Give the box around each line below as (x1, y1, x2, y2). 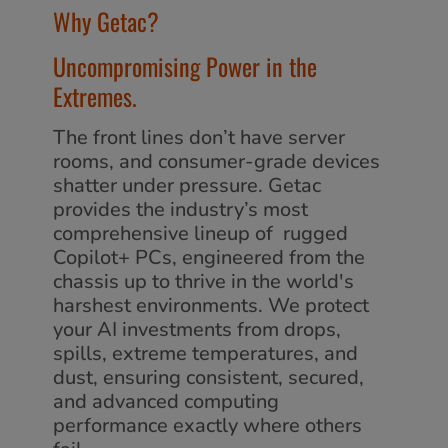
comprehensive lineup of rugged (53, 219, 348, 247)
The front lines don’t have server (53, 123, 345, 151)
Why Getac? (53, 2, 159, 39)
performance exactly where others (53, 411, 362, 439)
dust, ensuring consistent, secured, (53, 363, 364, 391)
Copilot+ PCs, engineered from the (53, 243, 365, 271)
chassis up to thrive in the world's (53, 267, 354, 295)
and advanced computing (53, 387, 279, 415)
